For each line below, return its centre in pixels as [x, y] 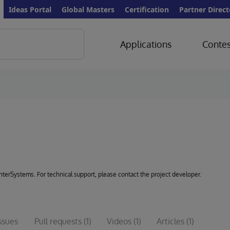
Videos [119, 221]
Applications [146, 44]
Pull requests [58, 221]
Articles [170, 221]
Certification [147, 9]
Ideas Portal [30, 9]
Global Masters [88, 9]
